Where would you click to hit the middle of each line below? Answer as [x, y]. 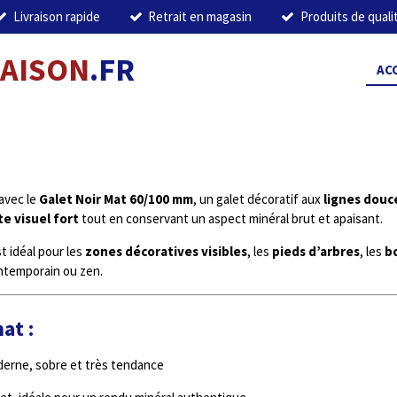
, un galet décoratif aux [258, 199]
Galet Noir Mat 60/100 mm [116, 199]
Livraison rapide [56, 16]
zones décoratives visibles [166, 251]
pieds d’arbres [316, 251]
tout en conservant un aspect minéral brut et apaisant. [231, 218]
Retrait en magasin [200, 16]
